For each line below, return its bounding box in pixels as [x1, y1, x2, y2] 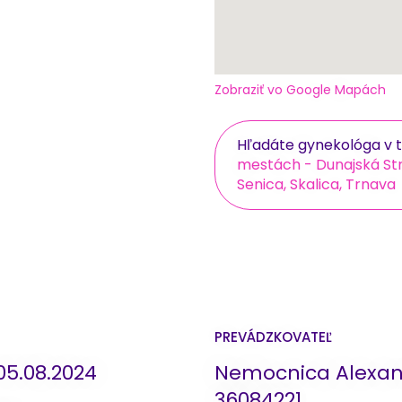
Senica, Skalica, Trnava [237, 173, 396, 195]
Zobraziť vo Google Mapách [214, 80, 386, 99]
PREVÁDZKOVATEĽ [214, 327, 332, 346]
